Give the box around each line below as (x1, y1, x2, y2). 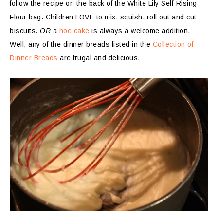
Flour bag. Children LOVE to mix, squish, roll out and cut (10, 13, 197, 21)
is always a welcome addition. (89, 27, 190, 35)
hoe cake (59, 27, 90, 35)
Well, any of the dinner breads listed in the (10, 40, 153, 49)
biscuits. (10, 27, 40, 35)
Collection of (152, 40, 193, 49)
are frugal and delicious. (57, 54, 140, 62)
